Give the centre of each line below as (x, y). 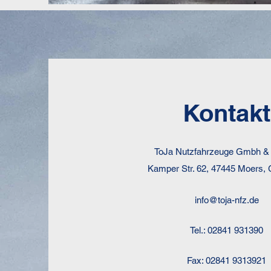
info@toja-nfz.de (227, 200)
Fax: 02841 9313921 (227, 260)
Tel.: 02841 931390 (227, 230)
